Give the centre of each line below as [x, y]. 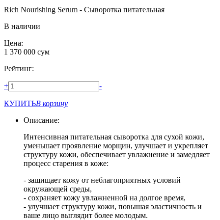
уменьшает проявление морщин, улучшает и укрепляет [116, 145]
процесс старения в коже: [66, 163]
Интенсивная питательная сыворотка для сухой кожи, [114, 137]
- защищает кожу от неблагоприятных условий [102, 180]
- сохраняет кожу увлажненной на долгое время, [105, 197]
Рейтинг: [19, 68]
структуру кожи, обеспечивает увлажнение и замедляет [117, 154]
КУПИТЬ [20, 103]
